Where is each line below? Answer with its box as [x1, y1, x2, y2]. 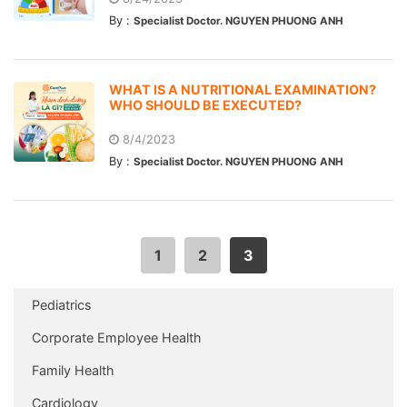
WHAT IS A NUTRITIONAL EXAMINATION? [108, 81, 376, 97]
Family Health [32, 362, 114, 378]
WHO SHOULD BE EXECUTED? [108, 96, 302, 113]
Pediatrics [32, 296, 92, 313]
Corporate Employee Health [32, 329, 202, 345]
